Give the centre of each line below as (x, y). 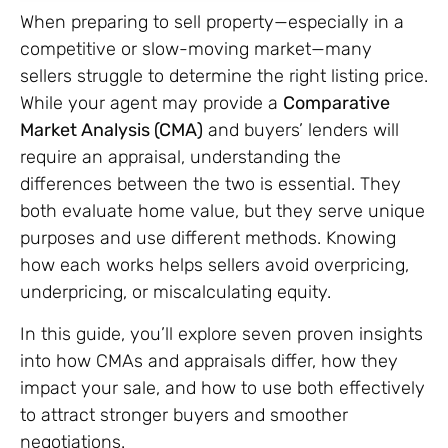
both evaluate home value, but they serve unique (222, 211)
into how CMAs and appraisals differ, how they (209, 360)
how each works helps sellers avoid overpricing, (214, 265)
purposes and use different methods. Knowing (208, 238)
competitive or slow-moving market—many (196, 49)
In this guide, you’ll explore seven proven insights (221, 333)
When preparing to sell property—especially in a (212, 22)
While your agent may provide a (151, 103)
